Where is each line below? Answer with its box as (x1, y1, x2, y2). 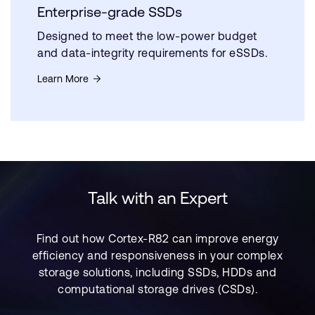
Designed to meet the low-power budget (37, 29, 257, 42)
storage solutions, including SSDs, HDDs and (38, 266, 277, 278)
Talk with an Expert (87, 188, 228, 207)
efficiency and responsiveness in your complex (32, 249, 283, 262)
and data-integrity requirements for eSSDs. (37, 46, 267, 59)
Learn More (37, 72, 89, 84)
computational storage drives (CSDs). (58, 283, 257, 295)
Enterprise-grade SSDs (37, 3, 182, 20)
